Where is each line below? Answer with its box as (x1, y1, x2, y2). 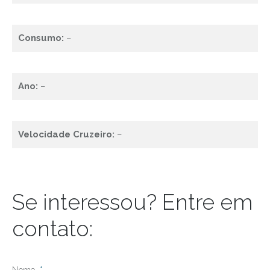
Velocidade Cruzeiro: (18, 129, 115, 140)
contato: (12, 216, 93, 241)
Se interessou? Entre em (12, 189, 253, 215)
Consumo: (18, 33, 64, 43)
